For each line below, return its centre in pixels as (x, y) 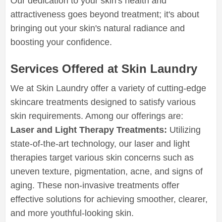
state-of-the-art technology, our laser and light (100, 143)
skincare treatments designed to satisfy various (103, 102)
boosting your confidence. (61, 42)
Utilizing (184, 130)
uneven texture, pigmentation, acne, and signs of (107, 171)
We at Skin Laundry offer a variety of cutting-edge (108, 88)
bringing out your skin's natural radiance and (98, 28)
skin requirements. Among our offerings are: (97, 116)
